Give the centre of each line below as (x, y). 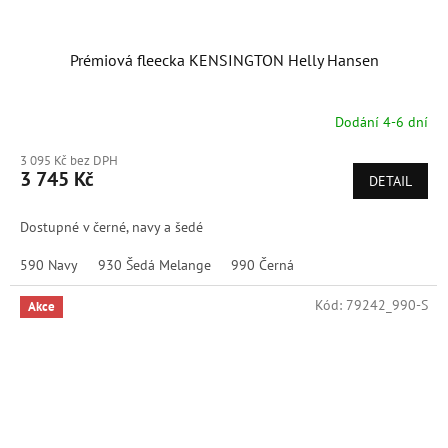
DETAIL (390, 180)
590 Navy (49, 264)
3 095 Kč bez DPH (69, 160)
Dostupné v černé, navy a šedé (113, 226)
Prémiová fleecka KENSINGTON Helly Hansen (224, 59)
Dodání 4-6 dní (381, 122)
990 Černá (262, 264)
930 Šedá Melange (154, 264)
